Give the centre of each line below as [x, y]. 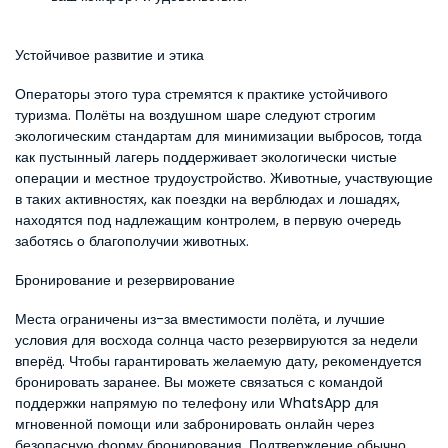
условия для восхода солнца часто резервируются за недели [216, 340]
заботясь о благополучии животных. [132, 241]
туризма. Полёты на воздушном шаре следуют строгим [195, 115]
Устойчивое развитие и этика [109, 55]
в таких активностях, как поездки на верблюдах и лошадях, [207, 199]
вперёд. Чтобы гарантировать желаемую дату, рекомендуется [218, 361]
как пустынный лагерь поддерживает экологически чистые [206, 157]
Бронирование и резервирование [125, 280]
